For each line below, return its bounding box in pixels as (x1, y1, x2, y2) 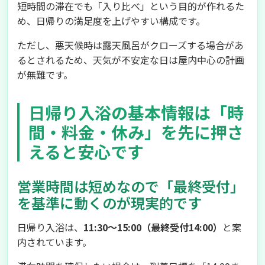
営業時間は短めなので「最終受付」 (17, 176, 244, 196)
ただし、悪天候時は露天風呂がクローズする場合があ (17, 38, 244, 52)
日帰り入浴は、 (17, 220, 83, 234)
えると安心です (28, 140, 144, 163)
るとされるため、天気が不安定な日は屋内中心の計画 (17, 53, 244, 67)
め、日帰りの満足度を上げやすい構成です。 (17, 14, 205, 28)
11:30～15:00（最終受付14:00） (83, 220, 222, 234)
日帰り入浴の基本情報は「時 (28, 101, 244, 124)
